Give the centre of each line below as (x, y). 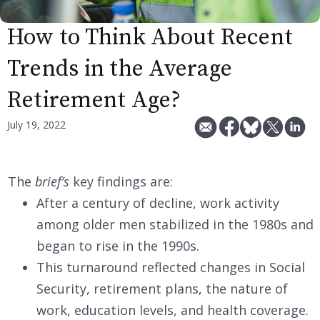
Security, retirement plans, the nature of (162, 288)
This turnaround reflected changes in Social (171, 267)
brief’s (54, 181)
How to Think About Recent (150, 37)
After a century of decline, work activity (158, 202)
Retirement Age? (94, 100)
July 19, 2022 (36, 124)
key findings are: (123, 181)
